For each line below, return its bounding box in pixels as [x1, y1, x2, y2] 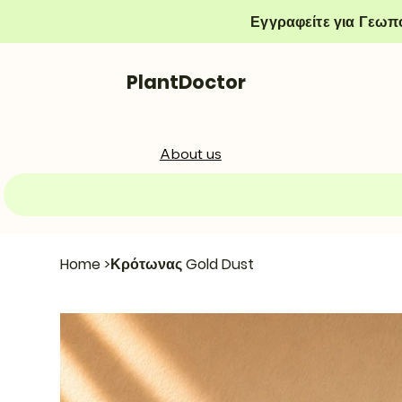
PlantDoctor [127, 69, 247, 96]
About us [159, 144, 222, 162]
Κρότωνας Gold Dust [110, 253, 255, 275]
